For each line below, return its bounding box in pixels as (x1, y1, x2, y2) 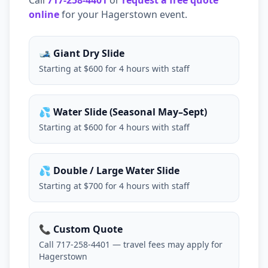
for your (59, 8, 101, 21)
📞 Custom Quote (39, 223, 123, 236)
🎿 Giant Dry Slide (39, 47, 124, 60)
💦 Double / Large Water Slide (39, 164, 179, 177)
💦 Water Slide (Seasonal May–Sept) (39, 105, 207, 118)
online (29, 8, 59, 21)
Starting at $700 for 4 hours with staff (39, 180, 190, 191)
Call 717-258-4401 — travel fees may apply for (39, 239, 223, 250)
